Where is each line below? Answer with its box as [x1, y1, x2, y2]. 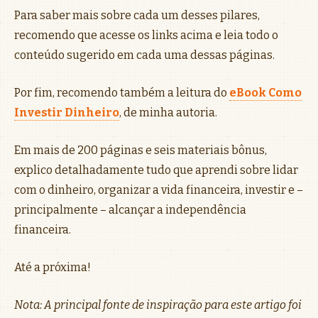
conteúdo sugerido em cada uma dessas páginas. [14, 48, 275, 62]
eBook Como [229, 85, 302, 99]
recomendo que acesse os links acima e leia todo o [14, 28, 278, 42]
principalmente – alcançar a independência [14, 202, 246, 216]
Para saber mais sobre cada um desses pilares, [14, 8, 260, 22]
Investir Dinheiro [14, 105, 119, 119]
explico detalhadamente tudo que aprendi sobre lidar [14, 163, 298, 177]
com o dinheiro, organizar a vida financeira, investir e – [14, 182, 303, 197]
